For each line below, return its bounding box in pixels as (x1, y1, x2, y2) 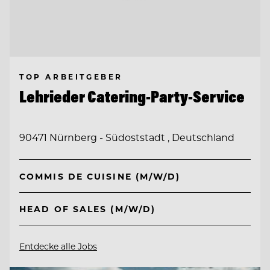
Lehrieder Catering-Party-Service (19, 86, 245, 107)
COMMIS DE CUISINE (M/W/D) (19, 170, 181, 182)
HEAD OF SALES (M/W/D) (19, 203, 156, 215)
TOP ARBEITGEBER (19, 71, 123, 81)
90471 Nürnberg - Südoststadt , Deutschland (19, 131, 234, 143)
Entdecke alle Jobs (19, 240, 97, 253)
